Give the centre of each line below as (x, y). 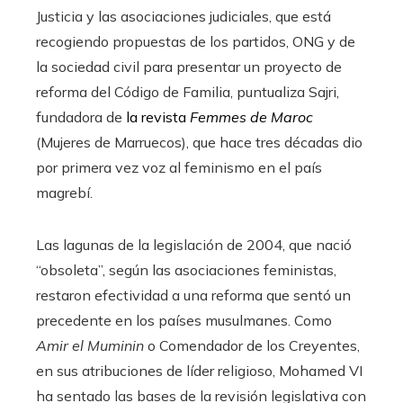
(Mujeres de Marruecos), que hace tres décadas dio (199, 143)
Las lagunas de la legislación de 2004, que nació (194, 245)
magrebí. (64, 193)
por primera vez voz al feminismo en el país (179, 168)
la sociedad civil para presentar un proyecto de (189, 67)
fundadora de (81, 117)
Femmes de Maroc (251, 117)
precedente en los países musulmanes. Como (184, 321)
